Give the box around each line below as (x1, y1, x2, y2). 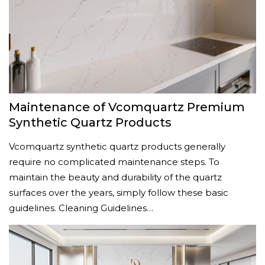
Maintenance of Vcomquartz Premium (9, 100, 245, 114)
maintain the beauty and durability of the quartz (9, 172, 222, 183)
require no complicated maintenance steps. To (9, 156, 219, 167)
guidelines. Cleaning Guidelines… (9, 202, 153, 214)
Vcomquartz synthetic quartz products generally (9, 141, 225, 152)
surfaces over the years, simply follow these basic (9, 187, 228, 198)
